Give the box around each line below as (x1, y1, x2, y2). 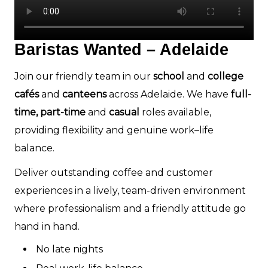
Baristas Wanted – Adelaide (14, 39, 229, 59)
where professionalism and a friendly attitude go (14, 203, 246, 215)
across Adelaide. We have (106, 88, 229, 100)
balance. (14, 142, 54, 154)
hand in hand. (14, 221, 80, 233)
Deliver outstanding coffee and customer (14, 167, 213, 179)
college (208, 70, 243, 82)
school (153, 70, 184, 82)
